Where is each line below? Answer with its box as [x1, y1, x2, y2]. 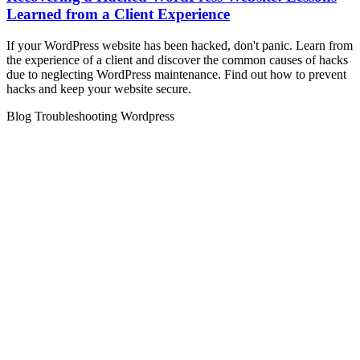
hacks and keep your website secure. [6, 81, 191, 96]
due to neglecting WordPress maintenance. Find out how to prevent [6, 67, 346, 81]
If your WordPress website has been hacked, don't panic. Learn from [6, 38, 353, 52]
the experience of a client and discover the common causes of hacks [6, 52, 348, 67]
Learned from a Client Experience [6, 6, 230, 23]
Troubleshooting [35, 108, 121, 123]
